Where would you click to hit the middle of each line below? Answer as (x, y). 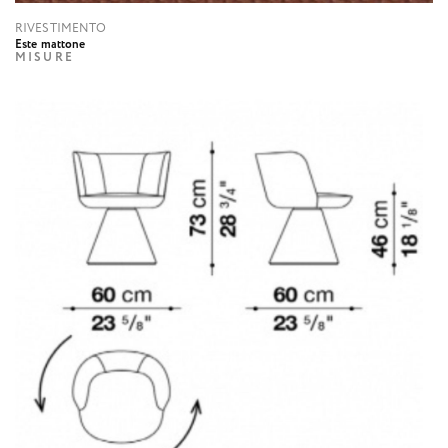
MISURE (44, 58)
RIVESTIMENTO (61, 29)
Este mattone (50, 45)
